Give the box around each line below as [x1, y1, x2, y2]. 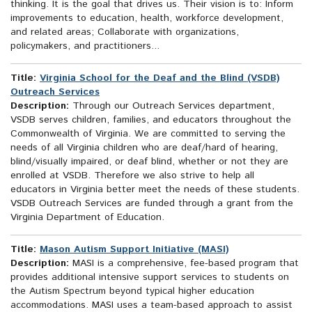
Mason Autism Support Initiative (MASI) [40, 242, 229, 257]
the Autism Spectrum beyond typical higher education [10, 284, 254, 299]
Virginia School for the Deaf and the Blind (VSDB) [40, 71, 280, 86]
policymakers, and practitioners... [10, 39, 159, 54]
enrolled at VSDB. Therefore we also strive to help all [10, 169, 254, 183]
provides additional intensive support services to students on [10, 270, 289, 285]
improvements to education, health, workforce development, [10, 11, 283, 26]
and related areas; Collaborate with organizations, [10, 25, 239, 40]
